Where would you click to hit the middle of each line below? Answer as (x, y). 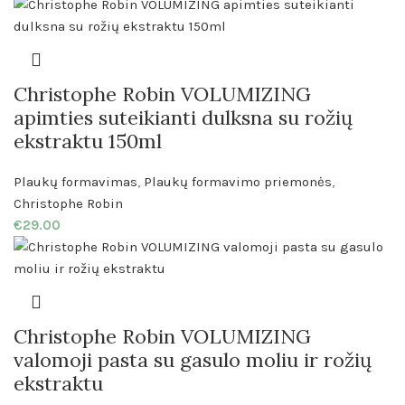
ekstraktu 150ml (88, 141)
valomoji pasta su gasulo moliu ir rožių (193, 360)
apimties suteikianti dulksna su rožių (183, 118)
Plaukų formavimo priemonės (238, 182)
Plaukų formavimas (75, 182)
